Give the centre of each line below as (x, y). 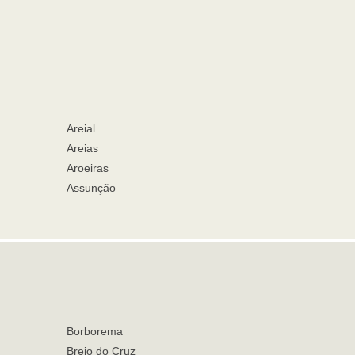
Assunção (91, 188)
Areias (82, 148)
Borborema (94, 331)
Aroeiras (87, 168)
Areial (80, 128)
